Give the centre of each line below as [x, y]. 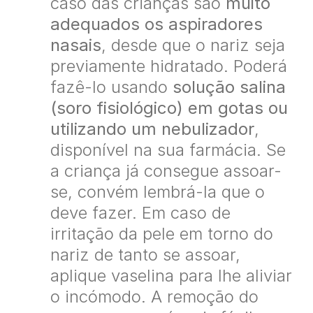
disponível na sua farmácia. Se [168, 150]
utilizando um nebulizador [152, 129]
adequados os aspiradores [156, 24]
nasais [76, 45]
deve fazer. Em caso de [140, 212]
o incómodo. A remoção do [154, 296]
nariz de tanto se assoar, [145, 254]
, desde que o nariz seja [193, 45]
